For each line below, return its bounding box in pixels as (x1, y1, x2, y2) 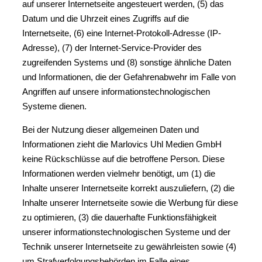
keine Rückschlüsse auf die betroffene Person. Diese (22, 154, 225, 164)
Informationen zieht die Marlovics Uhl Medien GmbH (22, 139, 222, 149)
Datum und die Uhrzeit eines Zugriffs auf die (22, 13, 189, 23)
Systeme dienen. (22, 101, 87, 111)
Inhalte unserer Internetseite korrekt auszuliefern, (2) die (22, 183, 235, 193)
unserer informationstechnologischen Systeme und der (22, 227, 230, 237)
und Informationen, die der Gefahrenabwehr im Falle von (22, 72, 236, 82)
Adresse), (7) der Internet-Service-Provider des (22, 43, 202, 53)
